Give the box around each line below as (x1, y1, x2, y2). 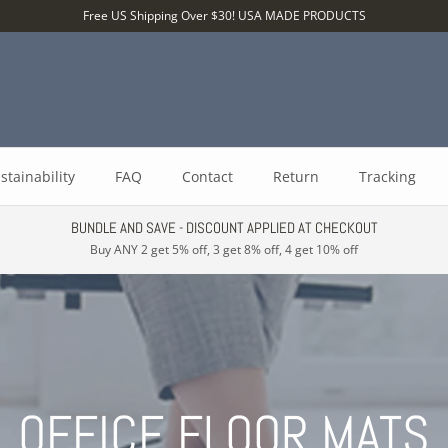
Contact (181, 167, 233, 186)
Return (272, 167, 319, 186)
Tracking (358, 167, 416, 186)
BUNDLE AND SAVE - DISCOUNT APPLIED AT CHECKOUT (70, 218, 378, 237)
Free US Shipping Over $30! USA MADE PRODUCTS (82, 7, 366, 24)
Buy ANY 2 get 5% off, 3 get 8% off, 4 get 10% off (90, 241, 358, 258)
